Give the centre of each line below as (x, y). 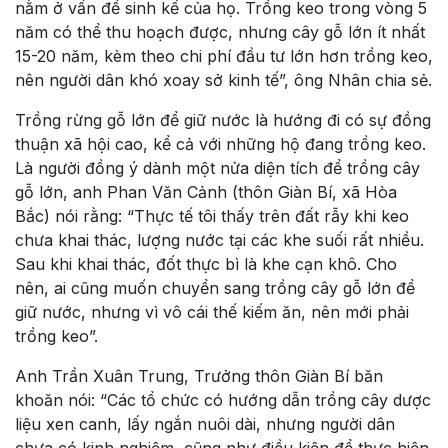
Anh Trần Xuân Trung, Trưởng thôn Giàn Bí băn (199, 375)
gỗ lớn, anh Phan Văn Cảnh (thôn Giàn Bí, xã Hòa (206, 191)
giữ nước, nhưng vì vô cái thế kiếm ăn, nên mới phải (212, 311)
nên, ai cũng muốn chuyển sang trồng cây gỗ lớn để (215, 287)
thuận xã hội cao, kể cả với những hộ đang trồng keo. (220, 143)
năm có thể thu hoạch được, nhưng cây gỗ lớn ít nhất (220, 31)
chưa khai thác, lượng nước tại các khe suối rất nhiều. (219, 239)
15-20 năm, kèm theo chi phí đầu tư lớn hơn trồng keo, (224, 55)
